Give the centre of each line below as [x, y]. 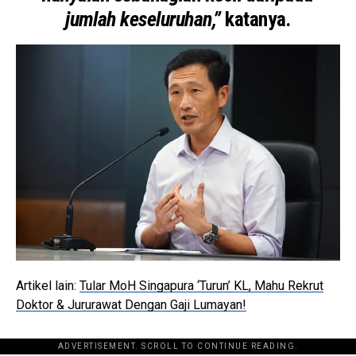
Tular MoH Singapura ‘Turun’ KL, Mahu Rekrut [201, 285]
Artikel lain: [48, 285]
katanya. [255, 19]
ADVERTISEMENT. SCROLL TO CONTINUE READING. [178, 346]
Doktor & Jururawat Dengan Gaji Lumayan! [131, 304]
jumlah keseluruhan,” [143, 19]
